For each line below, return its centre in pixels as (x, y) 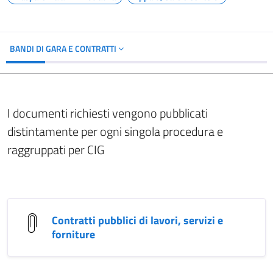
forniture (73, 234)
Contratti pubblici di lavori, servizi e (137, 220)
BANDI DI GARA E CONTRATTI (64, 48)
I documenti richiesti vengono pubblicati (108, 113)
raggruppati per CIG (56, 150)
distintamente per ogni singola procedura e (115, 131)
